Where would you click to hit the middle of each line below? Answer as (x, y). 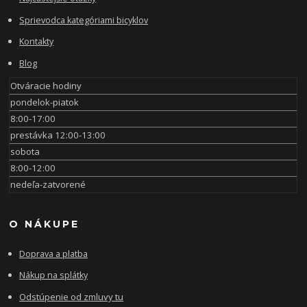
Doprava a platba (54, 254)
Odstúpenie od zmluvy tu (72, 296)
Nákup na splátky (54, 275)
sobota (25, 152)
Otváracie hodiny (46, 86)
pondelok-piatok (45, 102)
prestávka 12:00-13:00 (58, 135)
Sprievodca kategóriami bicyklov (84, 20)
